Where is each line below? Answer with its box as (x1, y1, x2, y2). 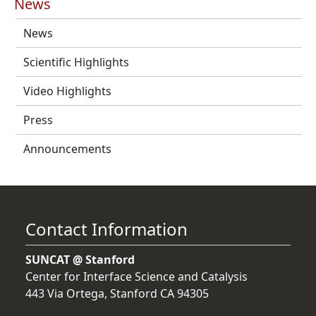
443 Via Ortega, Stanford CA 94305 (25, 286, 209, 302)
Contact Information (25, 217, 188, 241)
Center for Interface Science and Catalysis (25, 269, 248, 285)
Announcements (23, 141, 111, 157)
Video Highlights (23, 83, 111, 99)
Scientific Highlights (23, 54, 129, 71)
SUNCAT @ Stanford (25, 252, 135, 268)
